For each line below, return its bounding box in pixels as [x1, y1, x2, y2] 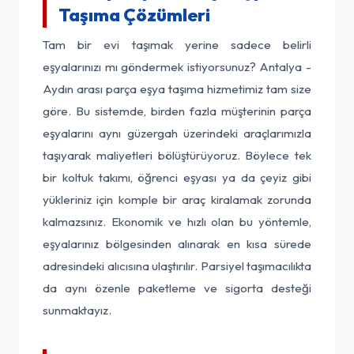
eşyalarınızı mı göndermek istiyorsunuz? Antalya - [43, 59, 311, 74]
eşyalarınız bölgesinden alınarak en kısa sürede [43, 236, 311, 251]
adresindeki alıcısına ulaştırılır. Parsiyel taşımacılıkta [43, 258, 311, 273]
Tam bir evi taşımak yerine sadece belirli [43, 37, 311, 52]
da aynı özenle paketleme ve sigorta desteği [43, 281, 311, 296]
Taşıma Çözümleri [58, 4, 210, 26]
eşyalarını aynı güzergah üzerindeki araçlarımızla [43, 126, 311, 141]
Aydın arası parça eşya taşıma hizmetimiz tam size [43, 81, 311, 96]
